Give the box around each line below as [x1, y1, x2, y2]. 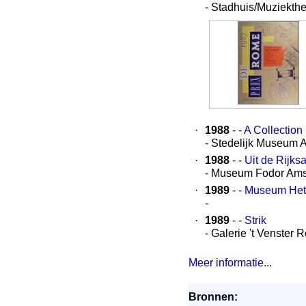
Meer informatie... [189, 257, 272, 268]
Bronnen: [189, 291, 238, 303]
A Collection [244, 124, 303, 136]
